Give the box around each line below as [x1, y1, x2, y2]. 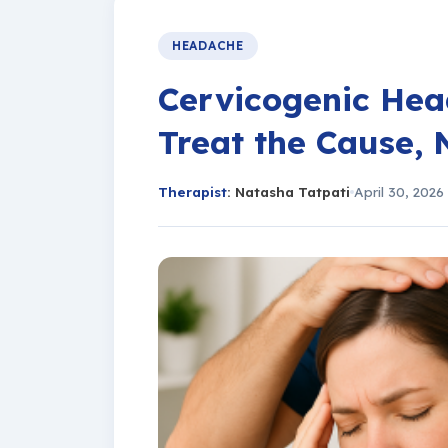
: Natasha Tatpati [227, 183, 350, 200]
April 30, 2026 [354, 183, 444, 200]
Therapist [158, 183, 227, 200]
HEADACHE [172, 38, 244, 53]
